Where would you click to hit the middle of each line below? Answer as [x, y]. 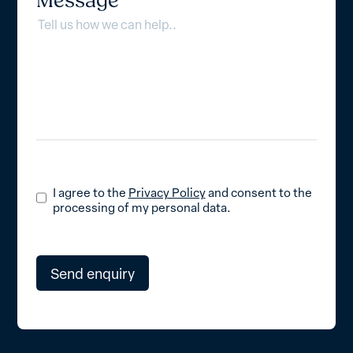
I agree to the [90, 191]
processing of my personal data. [141, 206]
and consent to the [258, 191]
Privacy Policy [167, 191]
